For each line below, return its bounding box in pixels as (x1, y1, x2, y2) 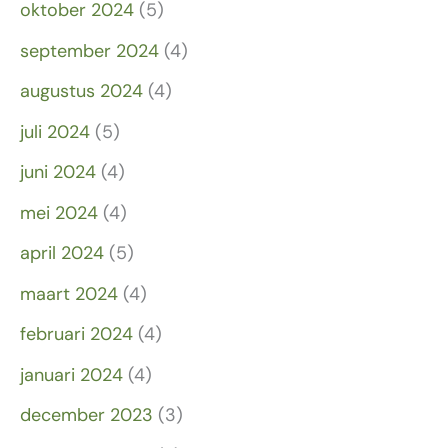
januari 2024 (20, 362, 123, 387)
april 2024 (20, 241, 104, 266)
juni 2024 (20, 160, 96, 185)
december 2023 (20, 403, 153, 428)
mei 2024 (20, 200, 98, 225)
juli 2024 (20, 119, 90, 144)
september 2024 (20, 38, 159, 63)
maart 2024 (20, 281, 118, 306)
